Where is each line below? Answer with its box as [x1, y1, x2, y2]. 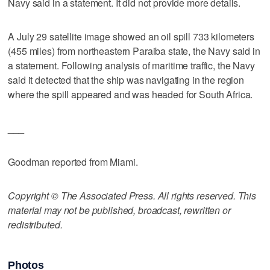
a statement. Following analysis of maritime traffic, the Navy [8, 58, 255, 72]
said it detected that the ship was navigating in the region [8, 72, 245, 87]
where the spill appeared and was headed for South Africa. [8, 87, 253, 101]
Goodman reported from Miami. [8, 154, 138, 169]
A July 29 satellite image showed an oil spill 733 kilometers [8, 29, 254, 43]
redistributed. [8, 217, 63, 231]
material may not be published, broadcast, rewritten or [8, 202, 231, 217]
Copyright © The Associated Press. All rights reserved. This [8, 188, 257, 202]
